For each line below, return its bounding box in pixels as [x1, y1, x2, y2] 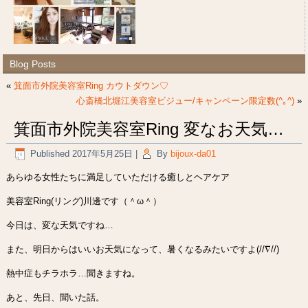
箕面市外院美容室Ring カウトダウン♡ [14, 80, 169, 91]
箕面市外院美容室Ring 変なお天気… [14, 119, 285, 138]
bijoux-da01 [170, 148, 217, 159]
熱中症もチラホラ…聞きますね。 [6, 268, 141, 279]
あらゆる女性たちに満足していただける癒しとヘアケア [6, 172, 230, 183]
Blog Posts [10, 58, 56, 69]
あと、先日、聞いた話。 [6, 292, 105, 303]
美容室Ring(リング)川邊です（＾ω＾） [6, 196, 162, 207]
